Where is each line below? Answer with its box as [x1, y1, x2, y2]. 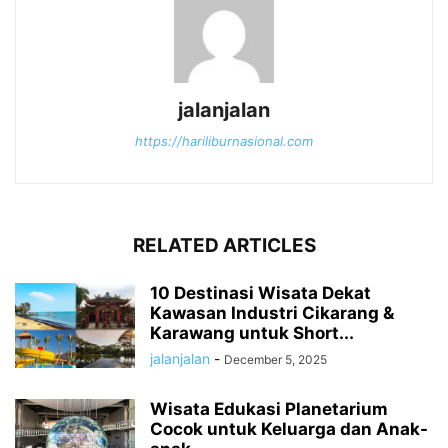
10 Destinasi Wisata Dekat [150, 283, 371, 304]
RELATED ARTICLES [132, 234, 316, 258]
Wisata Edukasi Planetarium [150, 399, 388, 420]
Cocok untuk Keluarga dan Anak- [150, 419, 428, 440]
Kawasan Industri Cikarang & [150, 303, 394, 324]
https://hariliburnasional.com [135, 133, 313, 150]
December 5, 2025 [224, 352, 327, 368]
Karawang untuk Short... [150, 323, 354, 344]
